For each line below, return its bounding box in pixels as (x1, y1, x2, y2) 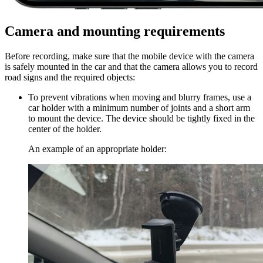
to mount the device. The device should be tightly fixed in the (28, 113, 255, 123)
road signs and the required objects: (5, 72, 135, 82)
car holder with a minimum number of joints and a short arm (28, 102, 250, 113)
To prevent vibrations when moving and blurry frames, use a (28, 92, 251, 102)
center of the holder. (28, 123, 102, 134)
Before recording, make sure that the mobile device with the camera (5, 50, 254, 61)
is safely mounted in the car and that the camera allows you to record (5, 61, 258, 72)
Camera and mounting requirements (5, 23, 225, 39)
